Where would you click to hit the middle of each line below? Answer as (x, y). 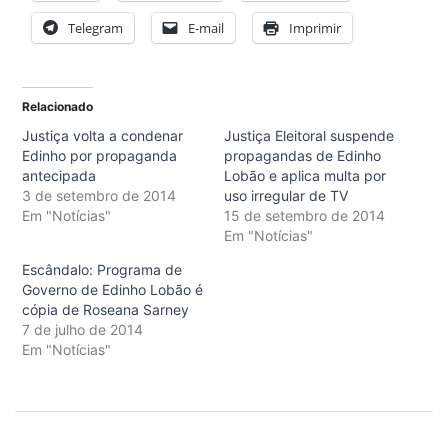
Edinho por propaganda (99, 155)
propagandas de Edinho (302, 155)
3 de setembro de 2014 (99, 195)
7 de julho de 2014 (82, 329)
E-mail (206, 27)
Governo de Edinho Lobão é (112, 289)
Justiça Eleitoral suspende (309, 135)
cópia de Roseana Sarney (105, 309)
